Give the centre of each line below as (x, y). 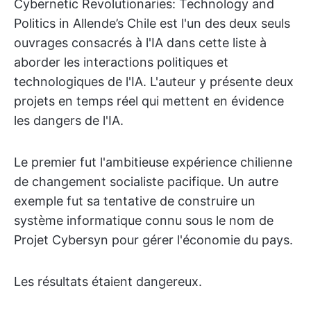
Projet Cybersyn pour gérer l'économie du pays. (153, 239)
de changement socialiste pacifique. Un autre (146, 181)
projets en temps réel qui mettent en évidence (149, 101)
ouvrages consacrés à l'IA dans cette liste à (140, 42)
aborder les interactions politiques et (121, 62)
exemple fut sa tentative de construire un (135, 201)
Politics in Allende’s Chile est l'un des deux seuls (152, 23)
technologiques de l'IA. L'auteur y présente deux (154, 81)
